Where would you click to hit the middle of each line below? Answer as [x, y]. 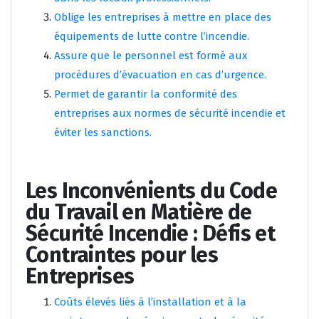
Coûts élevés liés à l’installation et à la [150, 302]
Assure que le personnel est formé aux [151, 56]
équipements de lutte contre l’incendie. [152, 37]
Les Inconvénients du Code [151, 191]
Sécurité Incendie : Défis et [151, 234]
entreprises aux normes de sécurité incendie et [170, 114]
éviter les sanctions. [103, 133]
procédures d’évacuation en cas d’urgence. [160, 75]
